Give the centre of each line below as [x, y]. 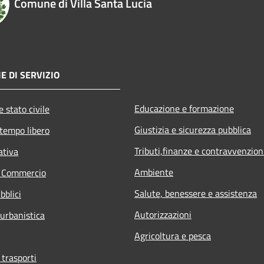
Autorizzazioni [163, 214]
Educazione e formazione [184, 108]
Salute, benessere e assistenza [196, 193]
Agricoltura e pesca [173, 235]
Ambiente [154, 172]
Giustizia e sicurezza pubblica [193, 129]
